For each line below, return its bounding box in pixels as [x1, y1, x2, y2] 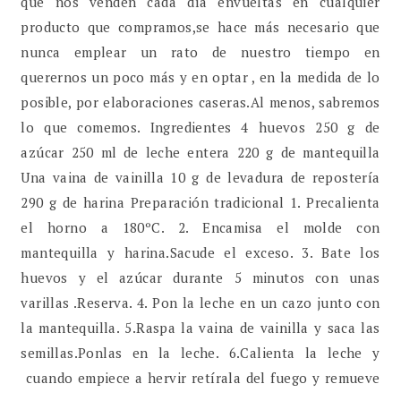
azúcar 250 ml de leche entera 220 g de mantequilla [21, 143, 380, 162]
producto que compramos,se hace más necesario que [21, 18, 380, 37]
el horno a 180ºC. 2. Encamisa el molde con [21, 218, 380, 237]
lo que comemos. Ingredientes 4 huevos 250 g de [21, 118, 380, 137]
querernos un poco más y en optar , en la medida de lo [21, 68, 380, 87]
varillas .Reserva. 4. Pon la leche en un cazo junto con [21, 294, 380, 312]
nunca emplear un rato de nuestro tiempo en [21, 43, 380, 62]
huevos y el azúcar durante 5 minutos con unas [21, 269, 380, 287]
